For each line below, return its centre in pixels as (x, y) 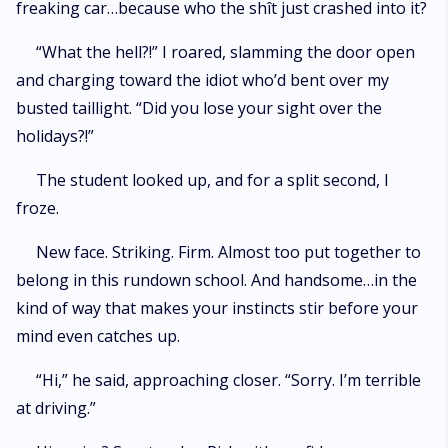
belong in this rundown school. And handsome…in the (216, 280)
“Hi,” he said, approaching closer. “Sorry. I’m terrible (228, 380)
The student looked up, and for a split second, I (212, 180)
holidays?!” (55, 136)
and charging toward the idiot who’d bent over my (202, 80)
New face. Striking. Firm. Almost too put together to (228, 252)
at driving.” (56, 408)
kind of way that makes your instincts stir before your (217, 308)
